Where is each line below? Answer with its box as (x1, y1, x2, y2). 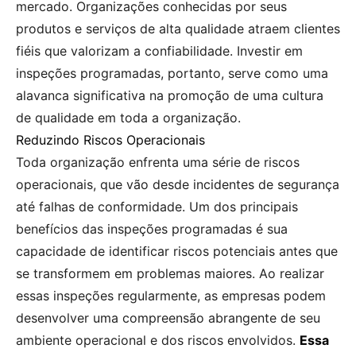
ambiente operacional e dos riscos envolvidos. (16, 332, 300, 349)
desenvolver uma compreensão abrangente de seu (16, 310, 320, 327)
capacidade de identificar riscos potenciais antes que (16, 243, 338, 260)
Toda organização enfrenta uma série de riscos (16, 154, 300, 171)
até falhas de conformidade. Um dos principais (16, 199, 298, 215)
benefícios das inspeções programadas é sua (16, 221, 288, 238)
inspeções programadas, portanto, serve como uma (16, 65, 328, 82)
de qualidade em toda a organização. (16, 110, 241, 126)
